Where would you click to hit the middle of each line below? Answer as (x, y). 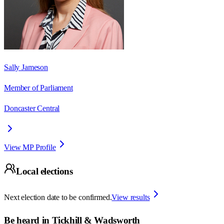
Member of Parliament (38, 87)
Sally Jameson (26, 67)
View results (131, 197)
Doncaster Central (32, 108)
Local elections (44, 171)
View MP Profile (30, 147)
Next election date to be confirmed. (58, 197)
